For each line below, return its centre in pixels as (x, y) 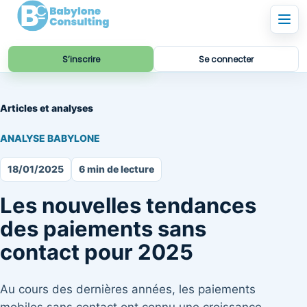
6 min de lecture (116, 169)
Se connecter (226, 59)
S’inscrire (81, 59)
